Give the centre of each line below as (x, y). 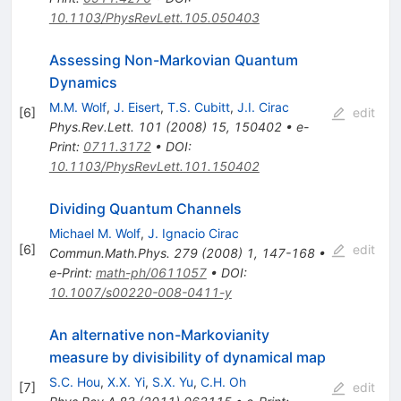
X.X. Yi (126, 381)
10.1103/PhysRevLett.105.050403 (154, 17)
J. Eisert (137, 107)
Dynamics (83, 82)
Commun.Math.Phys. (109, 252)
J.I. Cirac (263, 107)
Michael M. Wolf (94, 233)
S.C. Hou (74, 381)
